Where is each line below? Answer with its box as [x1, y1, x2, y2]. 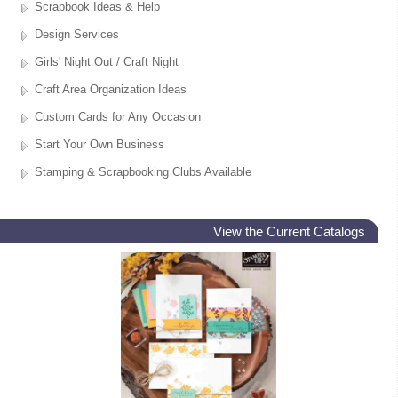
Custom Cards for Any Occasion [35, 109, 201, 123]
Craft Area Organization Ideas [35, 82, 187, 96]
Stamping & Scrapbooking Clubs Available [35, 164, 251, 179]
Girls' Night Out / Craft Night [35, 54, 179, 68]
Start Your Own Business [35, 137, 164, 151]
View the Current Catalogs [213, 223, 365, 239]
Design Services [35, 27, 119, 41]
